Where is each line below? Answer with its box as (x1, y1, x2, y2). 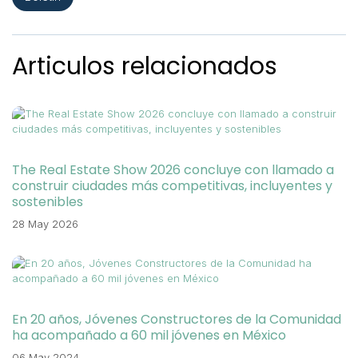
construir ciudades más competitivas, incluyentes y (12, 177, 332, 195)
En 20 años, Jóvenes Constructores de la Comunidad (12, 310, 341, 328)
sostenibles (12, 193, 83, 211)
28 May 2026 (12, 217, 78, 230)
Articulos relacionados (12, 50, 277, 83)
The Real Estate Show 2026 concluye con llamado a (12, 161, 334, 179)
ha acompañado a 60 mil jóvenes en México (12, 326, 286, 344)
